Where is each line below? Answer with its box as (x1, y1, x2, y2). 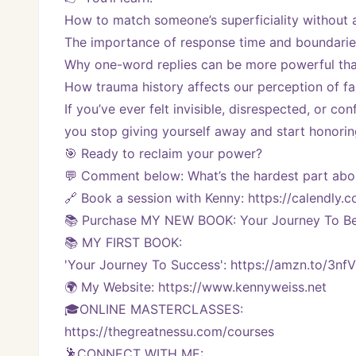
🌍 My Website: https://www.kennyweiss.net (64, 279, 327, 296)
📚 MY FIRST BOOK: (64, 234, 182, 251)
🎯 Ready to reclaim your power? (64, 145, 262, 162)
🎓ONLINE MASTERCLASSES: (64, 301, 247, 318)
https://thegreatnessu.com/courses (64, 323, 274, 340)
